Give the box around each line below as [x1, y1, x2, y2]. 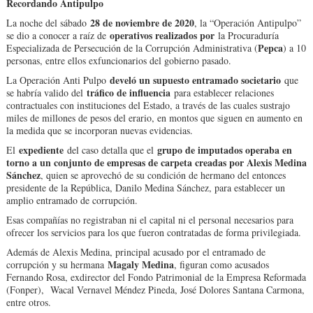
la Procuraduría [214, 29, 279, 42]
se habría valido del [6, 86, 87, 99]
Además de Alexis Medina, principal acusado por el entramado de [6, 245, 265, 259]
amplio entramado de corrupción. [6, 194, 138, 207]
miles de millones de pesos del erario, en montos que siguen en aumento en [6, 111, 303, 124]
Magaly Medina [107, 257, 174, 272]
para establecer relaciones [170, 86, 274, 99]
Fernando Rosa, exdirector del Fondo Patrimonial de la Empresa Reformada [6, 270, 306, 284]
